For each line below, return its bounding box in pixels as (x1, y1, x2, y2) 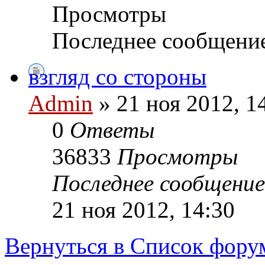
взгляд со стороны (28, 64, 206, 90)
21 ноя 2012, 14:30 (52, 197, 235, 223)
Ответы (70, 117, 154, 143)
